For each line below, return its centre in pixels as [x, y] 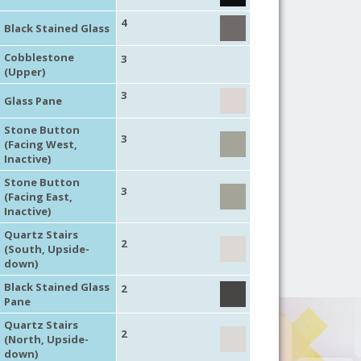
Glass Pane [33, 100]
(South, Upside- [46, 249]
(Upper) [24, 71]
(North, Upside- [46, 339]
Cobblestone [39, 57]
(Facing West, [40, 144]
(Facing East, [38, 196]
